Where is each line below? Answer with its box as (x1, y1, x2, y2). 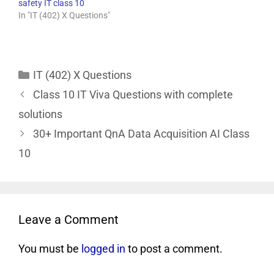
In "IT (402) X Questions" (18, 10, 110, 21)
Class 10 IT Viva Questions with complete (32, 88, 233, 102)
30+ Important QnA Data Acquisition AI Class (32, 127, 250, 141)
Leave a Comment (18, 212, 119, 228)
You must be (18, 242, 81, 256)
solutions (18, 108, 62, 121)
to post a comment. (125, 242, 223, 256)
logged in (81, 242, 125, 256)
